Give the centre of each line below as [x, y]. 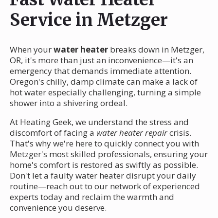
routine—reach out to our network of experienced [105, 186]
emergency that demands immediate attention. [100, 71]
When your [32, 49]
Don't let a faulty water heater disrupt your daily [103, 175]
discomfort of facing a [53, 132]
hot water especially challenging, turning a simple [105, 92]
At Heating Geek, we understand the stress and [99, 122]
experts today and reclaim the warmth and [92, 197]
